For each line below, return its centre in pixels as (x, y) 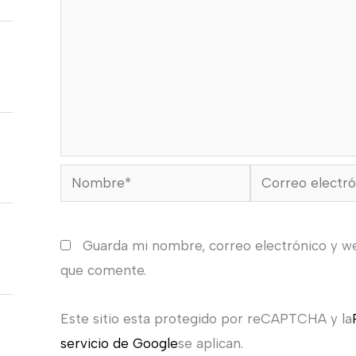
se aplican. (210, 343)
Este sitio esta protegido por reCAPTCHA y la (206, 318)
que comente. (103, 270)
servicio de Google (119, 343)
